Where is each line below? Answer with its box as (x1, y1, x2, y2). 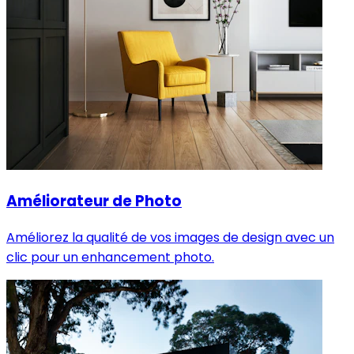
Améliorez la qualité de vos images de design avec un (6, 228, 334, 247)
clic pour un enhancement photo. (6, 248, 214, 266)
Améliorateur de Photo (6, 190, 182, 213)
